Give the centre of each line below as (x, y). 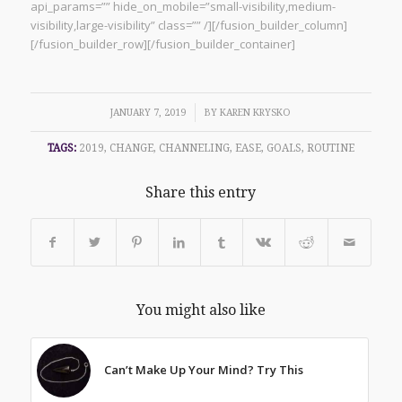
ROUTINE (330, 148)
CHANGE (131, 148)
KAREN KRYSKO (256, 112)
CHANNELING (194, 148)
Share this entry (201, 192)
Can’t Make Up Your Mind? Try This (203, 369)
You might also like (201, 310)
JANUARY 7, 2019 (149, 112)
